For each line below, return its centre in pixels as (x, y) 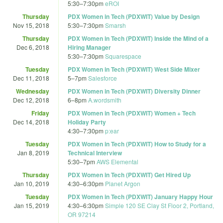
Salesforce (103, 78)
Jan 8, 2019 (33, 152)
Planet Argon (123, 183)
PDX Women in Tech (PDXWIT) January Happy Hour (140, 196)
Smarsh (115, 25)
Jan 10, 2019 (32, 183)
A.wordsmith (105, 100)
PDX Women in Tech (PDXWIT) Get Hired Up (129, 174)
